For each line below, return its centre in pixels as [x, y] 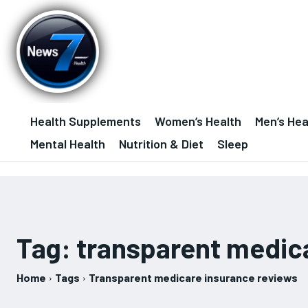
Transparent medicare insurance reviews [193, 277]
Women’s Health [198, 121]
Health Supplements [86, 121]
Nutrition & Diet [161, 144]
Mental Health [68, 144]
